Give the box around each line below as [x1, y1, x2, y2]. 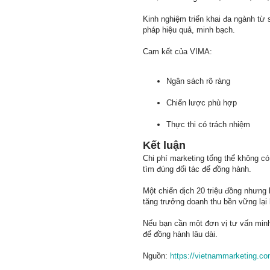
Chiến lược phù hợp [166, 98, 237, 107]
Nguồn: [143, 251, 170, 260]
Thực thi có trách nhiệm [166, 120, 250, 129]
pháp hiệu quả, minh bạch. [143, 25, 235, 34]
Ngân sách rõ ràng [166, 77, 230, 86]
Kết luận [143, 139, 186, 151]
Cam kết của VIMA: [143, 47, 212, 56]
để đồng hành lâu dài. [143, 230, 218, 239]
